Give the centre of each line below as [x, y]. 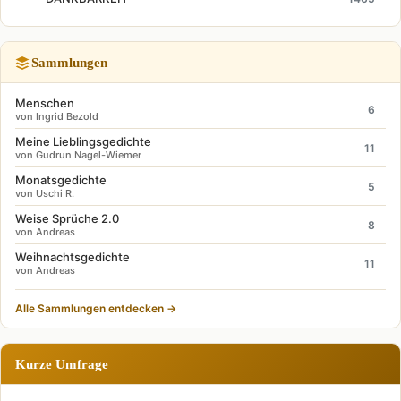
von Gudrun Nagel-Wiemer [78, 155]
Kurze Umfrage [62, 364]
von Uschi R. [45, 193]
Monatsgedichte [61, 180]
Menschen [45, 103]
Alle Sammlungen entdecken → [96, 308]
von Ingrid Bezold [57, 116]
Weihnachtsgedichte [73, 257]
